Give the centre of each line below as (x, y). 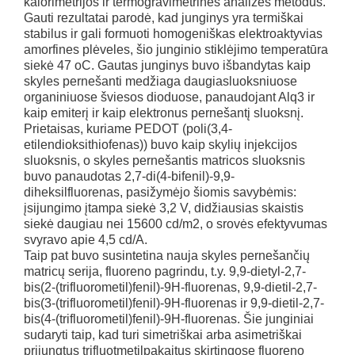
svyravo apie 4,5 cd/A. (86, 240)
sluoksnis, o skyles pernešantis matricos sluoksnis (164, 160)
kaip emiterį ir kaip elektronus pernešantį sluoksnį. (164, 113)
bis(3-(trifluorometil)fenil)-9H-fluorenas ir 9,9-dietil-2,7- (174, 303)
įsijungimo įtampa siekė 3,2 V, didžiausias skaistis (164, 208)
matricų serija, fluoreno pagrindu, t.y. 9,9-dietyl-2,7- (165, 271)
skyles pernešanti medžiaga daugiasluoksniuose (160, 81)
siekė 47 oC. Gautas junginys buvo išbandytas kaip (167, 65)
